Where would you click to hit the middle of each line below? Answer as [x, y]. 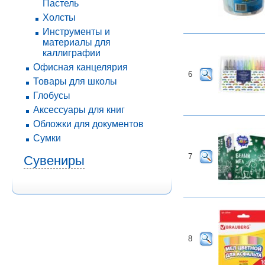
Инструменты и [76, 32]
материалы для [77, 42]
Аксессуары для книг [79, 110]
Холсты [59, 17]
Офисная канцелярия [80, 67]
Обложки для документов [88, 124]
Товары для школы [75, 81]
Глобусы [52, 96]
